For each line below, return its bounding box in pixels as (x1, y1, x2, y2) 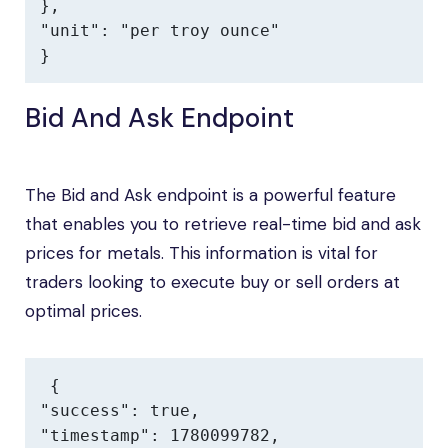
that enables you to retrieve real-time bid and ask (25, 213, 421, 235)
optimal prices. (25, 300, 142, 322)
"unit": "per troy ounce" (40, 21, 280, 40)
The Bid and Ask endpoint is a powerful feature (25, 184, 396, 206)
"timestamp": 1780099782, (40, 426, 280, 445)
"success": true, (40, 401, 200, 420)
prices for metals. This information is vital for (25, 242, 378, 264)
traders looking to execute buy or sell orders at (25, 271, 400, 293)
